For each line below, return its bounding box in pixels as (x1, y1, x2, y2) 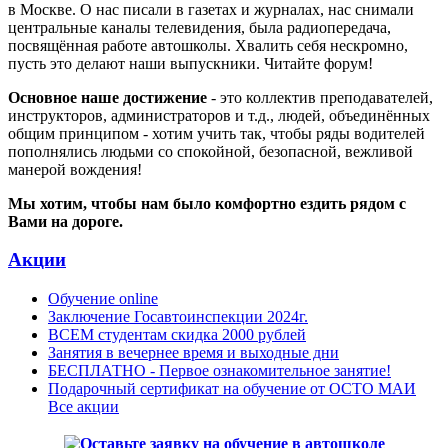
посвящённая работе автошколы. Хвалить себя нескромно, (8, 36, 408, 54)
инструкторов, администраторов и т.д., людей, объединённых (8, 106, 430, 124)
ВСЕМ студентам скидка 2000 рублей (48, 326, 306, 344)
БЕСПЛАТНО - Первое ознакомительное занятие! (48, 362, 391, 380)
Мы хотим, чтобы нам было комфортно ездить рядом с (8, 194, 406, 212)
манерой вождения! (8, 160, 142, 178)
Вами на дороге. (8, 212, 123, 230)
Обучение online (48, 290, 158, 308)
